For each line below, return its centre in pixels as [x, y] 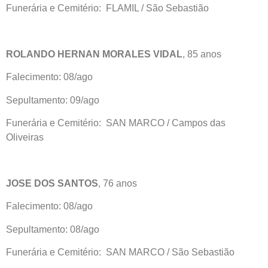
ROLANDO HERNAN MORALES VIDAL [94, 54]
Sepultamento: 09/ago [53, 100]
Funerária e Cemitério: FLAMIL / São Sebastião [107, 8]
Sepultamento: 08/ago [53, 229]
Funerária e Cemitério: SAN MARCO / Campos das [116, 123]
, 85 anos [202, 54]
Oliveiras [25, 138]
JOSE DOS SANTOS [52, 183]
